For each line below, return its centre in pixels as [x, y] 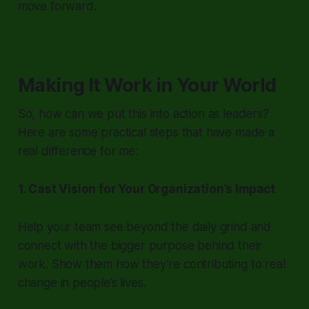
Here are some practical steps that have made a [146, 132]
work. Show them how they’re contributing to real [151, 264]
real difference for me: [78, 151]
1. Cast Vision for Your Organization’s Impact [147, 189]
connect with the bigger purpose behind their [140, 245]
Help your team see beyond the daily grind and [144, 227]
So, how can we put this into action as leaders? [143, 113]
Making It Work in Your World [147, 85]
